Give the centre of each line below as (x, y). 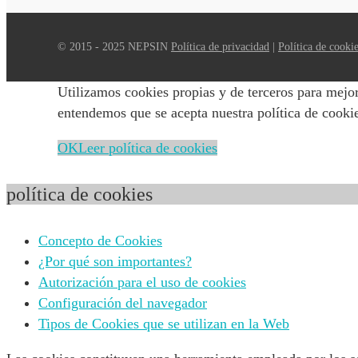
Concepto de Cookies (100, 241)
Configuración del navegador (123, 303)
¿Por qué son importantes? (115, 262)
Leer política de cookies (148, 148)
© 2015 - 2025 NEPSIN (114, 47)
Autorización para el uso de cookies (142, 282)
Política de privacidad (220, 47)
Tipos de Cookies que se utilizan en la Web (164, 324)
